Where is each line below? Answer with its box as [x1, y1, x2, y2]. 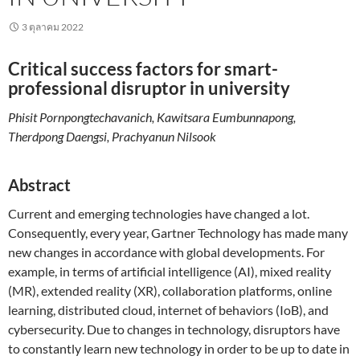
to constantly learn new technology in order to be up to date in [8, 340, 350, 356]
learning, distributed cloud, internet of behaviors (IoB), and [8, 301, 329, 317]
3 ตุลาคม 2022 [22, 20, 84, 33]
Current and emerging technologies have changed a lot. [8, 205, 309, 221]
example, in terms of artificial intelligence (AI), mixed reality [8, 263, 331, 279]
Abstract [8, 174, 71, 194]
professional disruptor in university [8, 76, 290, 99]
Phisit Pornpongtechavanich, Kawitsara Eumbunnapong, [8, 108, 296, 125]
